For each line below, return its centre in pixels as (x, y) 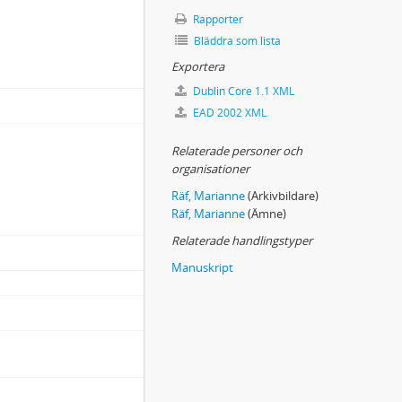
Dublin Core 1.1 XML (242, 91)
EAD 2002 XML (228, 113)
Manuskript (202, 267)
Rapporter (217, 19)
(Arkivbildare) (283, 196)
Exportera (198, 66)
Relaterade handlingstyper (242, 240)
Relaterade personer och (237, 151)
